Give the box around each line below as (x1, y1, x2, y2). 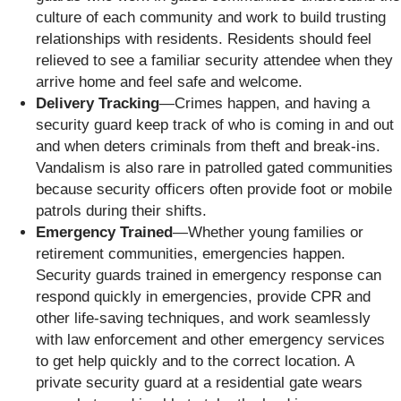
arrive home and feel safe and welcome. (36, 73, 303, 90)
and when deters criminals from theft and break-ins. (36, 137, 380, 155)
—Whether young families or (173, 223, 363, 241)
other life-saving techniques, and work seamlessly (36, 309, 371, 327)
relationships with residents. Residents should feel (36, 30, 371, 47)
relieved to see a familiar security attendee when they (36, 51, 393, 69)
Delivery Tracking (36, 94, 159, 112)
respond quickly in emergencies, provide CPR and (36, 287, 371, 305)
